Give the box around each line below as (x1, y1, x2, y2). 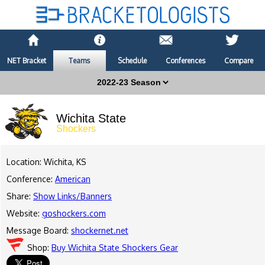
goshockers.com (42, 208, 106, 219)
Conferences (166, 56, 206, 66)
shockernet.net (71, 225, 128, 236)
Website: (7, 208, 42, 219)
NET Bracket (7, 56, 46, 66)
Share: (7, 191, 33, 202)
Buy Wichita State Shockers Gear (51, 243, 178, 253)
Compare (224, 56, 253, 66)
